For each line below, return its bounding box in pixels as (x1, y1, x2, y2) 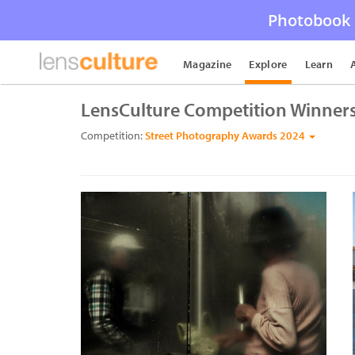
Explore (249, 57, 288, 71)
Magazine (183, 57, 232, 71)
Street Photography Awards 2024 (145, 128, 307, 143)
